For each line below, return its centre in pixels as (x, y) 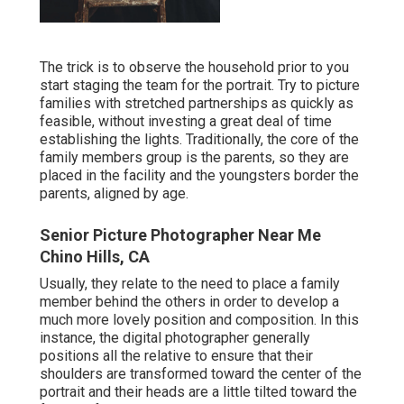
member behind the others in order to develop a (189, 302)
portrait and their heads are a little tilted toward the (198, 392)
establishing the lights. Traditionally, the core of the (199, 140)
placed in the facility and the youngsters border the (199, 176)
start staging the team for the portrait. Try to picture (200, 86)
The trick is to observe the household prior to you (194, 68)
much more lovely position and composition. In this (199, 320)
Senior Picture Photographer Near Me (180, 235)
